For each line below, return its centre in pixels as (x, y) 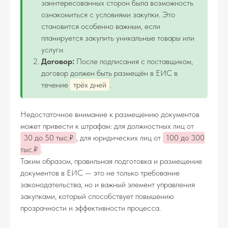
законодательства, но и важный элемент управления (108, 184)
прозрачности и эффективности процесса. (91, 208)
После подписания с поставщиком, (134, 61)
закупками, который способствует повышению (97, 196)
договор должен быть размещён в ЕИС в (109, 73)
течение (56, 85)
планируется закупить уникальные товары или (118, 38)
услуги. (53, 50)
